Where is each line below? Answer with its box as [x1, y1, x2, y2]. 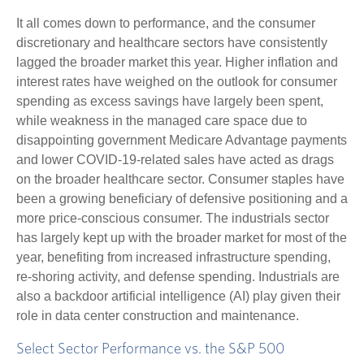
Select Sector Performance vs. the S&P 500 [16, 341, 284, 357]
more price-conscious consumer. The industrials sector [16, 211, 329, 226]
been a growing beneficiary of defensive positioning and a [16, 192, 348, 206]
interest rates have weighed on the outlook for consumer [16, 75, 337, 89]
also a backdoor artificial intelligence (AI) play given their [16, 289, 340, 304]
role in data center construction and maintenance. [16, 309, 299, 323]
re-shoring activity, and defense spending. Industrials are [16, 270, 340, 284]
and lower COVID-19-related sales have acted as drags [16, 153, 334, 167]
